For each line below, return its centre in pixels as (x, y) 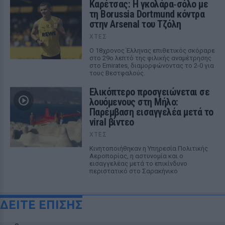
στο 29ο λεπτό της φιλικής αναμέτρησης (150, 58)
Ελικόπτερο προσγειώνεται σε (149, 92)
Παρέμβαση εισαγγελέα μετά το (151, 112)
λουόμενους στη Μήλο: (134, 102)
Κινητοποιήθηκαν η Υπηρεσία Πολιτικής (148, 148)
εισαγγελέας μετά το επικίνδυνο (138, 163)
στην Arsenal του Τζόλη (135, 24)
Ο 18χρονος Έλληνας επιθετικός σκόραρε (152, 50)
